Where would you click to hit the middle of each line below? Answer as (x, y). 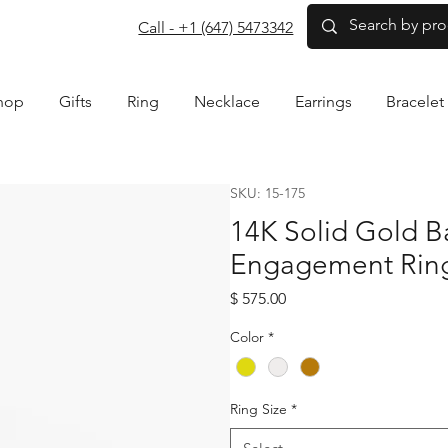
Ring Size (258, 408)
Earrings (324, 101)
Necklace (227, 101)
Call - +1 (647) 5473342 (216, 27)
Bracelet (415, 101)
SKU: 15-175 (267, 192)
